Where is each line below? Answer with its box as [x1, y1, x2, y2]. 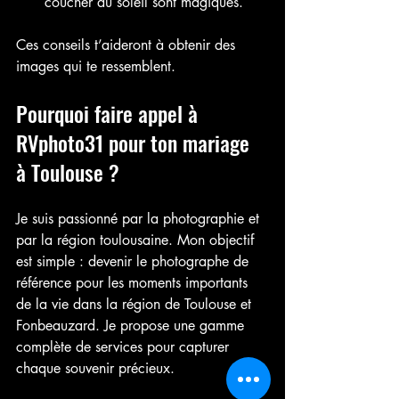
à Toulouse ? [16, 155, 119, 188]
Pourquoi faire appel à [16, 96, 203, 129]
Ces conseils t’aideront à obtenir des [16, 35, 240, 54]
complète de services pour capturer [16, 337, 233, 356]
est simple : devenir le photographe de [16, 251, 253, 271]
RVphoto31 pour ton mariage [16, 126, 255, 159]
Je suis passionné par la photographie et [16, 208, 264, 228]
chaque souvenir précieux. [16, 358, 175, 378]
